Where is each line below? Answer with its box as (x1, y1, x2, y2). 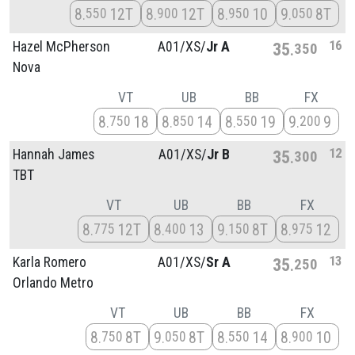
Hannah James (13, 146, 94, 162)
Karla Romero (13, 254, 86, 270)
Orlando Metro (13, 274, 94, 291)
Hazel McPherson (13, 38, 110, 55)
